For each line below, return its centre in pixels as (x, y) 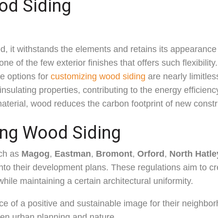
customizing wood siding (98, 76)
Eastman (73, 154)
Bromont (114, 154)
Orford (151, 154)
